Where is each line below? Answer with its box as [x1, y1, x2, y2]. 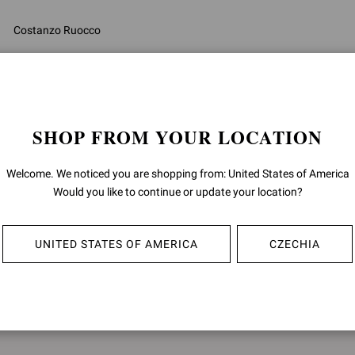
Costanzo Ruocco [13, 24, 101, 36]
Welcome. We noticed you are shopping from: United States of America [6, 167, 349, 180]
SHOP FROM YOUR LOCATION [32, 124, 323, 151]
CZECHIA [269, 237, 320, 250]
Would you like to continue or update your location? [52, 185, 303, 198]
